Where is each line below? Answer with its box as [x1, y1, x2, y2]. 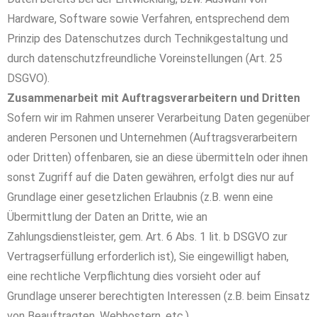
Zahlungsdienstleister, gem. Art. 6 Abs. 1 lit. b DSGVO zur [7, 230, 287, 243]
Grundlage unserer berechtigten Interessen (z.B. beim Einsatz [7, 289, 310, 303]
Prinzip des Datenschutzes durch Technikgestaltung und [7, 32, 288, 45]
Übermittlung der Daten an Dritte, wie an [7, 210, 207, 224]
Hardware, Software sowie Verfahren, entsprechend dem [7, 12, 289, 25]
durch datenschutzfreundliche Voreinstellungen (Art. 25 [7, 52, 282, 65]
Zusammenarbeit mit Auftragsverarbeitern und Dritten [7, 91, 300, 105]
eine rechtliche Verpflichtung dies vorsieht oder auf [7, 270, 261, 283]
